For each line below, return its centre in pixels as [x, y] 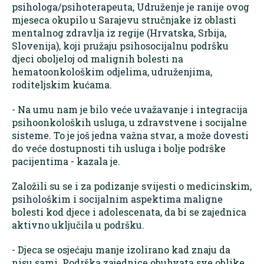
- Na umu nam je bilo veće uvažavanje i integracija [130, 110]
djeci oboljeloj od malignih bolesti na [98, 59]
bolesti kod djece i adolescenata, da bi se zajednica [129, 212]
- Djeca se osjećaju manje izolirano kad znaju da [121, 250]
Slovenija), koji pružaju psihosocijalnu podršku [120, 46]
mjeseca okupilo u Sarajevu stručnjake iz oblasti [124, 20]
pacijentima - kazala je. [66, 161]
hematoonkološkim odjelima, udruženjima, [112, 72]
